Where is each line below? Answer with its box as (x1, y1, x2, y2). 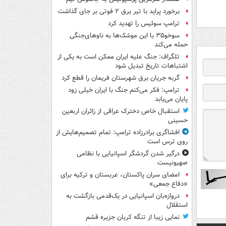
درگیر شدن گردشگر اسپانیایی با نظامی (77, 149, 180, 159)
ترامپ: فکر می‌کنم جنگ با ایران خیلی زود (68, 85, 180, 95)
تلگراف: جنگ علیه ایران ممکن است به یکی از (58, 52, 180, 62)
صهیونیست (157, 158, 188, 168)
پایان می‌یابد (155, 94, 188, 104)
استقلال (166, 200, 188, 210)
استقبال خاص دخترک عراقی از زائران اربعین (62, 106, 180, 117)
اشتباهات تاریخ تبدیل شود (115, 61, 188, 71)
